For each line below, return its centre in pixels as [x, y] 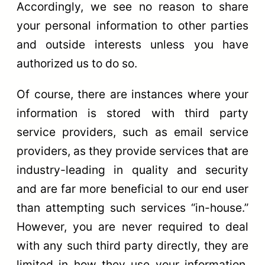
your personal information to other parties [132, 26]
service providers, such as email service [132, 132]
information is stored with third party [132, 113]
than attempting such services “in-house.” [132, 207]
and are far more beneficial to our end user [132, 188]
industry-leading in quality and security [132, 169]
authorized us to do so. [77, 64]
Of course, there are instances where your [132, 94]
